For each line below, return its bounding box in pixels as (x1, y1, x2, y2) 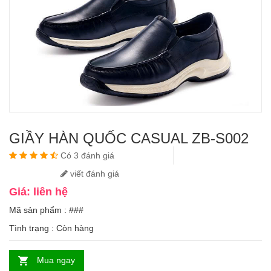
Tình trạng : (9, 223, 56, 233)
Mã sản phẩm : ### (9, 204, 83, 215)
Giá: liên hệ (9, 185, 68, 198)
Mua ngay (37, 255, 75, 265)
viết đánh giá (68, 168, 119, 178)
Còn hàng (56, 223, 94, 233)
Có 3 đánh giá (60, 150, 114, 160)
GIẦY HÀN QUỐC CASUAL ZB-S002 (9, 129, 249, 146)
